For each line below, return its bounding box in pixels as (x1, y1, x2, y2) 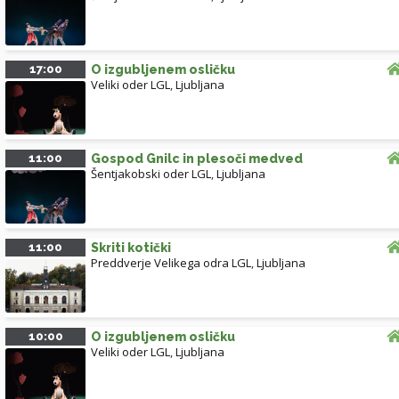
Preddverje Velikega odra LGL (91, 255, 251, 272)
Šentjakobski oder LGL (91, 166, 211, 183)
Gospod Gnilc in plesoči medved (91, 151, 303, 167)
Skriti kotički (91, 240, 171, 256)
